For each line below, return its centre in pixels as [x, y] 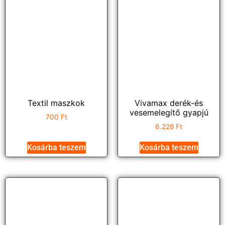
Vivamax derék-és [169, 103]
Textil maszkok [56, 103]
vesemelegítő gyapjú [169, 112]
